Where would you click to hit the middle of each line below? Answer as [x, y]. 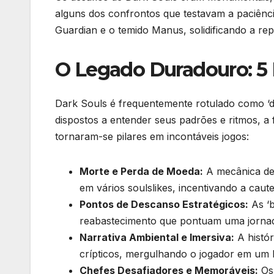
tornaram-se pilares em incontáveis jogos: [152, 137]
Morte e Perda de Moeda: [141, 172]
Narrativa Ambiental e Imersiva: [157, 238]
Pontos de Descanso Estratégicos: [164, 205]
